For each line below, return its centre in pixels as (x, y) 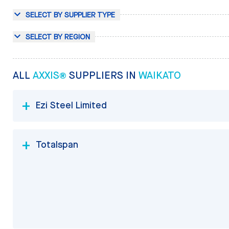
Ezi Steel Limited (71, 105)
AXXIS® (51, 75)
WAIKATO (159, 75)
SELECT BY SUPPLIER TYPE (70, 15)
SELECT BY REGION (58, 37)
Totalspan (57, 144)
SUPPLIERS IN (104, 75)
